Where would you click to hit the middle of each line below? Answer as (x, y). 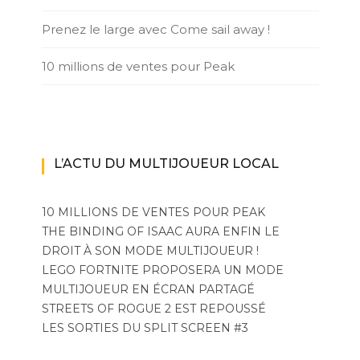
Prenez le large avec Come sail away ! (155, 30)
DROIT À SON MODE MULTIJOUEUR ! (150, 251)
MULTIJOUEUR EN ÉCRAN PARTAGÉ (148, 290)
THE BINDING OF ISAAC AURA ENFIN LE (160, 232)
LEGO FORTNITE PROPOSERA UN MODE (162, 270)
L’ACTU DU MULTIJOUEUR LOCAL (166, 164)
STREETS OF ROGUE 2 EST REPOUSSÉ (153, 309)
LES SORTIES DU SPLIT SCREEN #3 (145, 328)
